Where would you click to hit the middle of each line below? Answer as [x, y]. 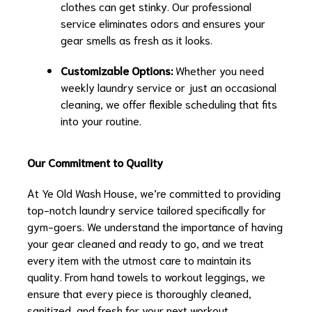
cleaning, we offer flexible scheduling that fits [169, 104]
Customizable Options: [117, 70]
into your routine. [101, 120]
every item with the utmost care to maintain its [139, 260]
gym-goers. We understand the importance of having [155, 226]
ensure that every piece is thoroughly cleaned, [139, 293]
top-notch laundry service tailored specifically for [147, 210]
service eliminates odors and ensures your [163, 23]
